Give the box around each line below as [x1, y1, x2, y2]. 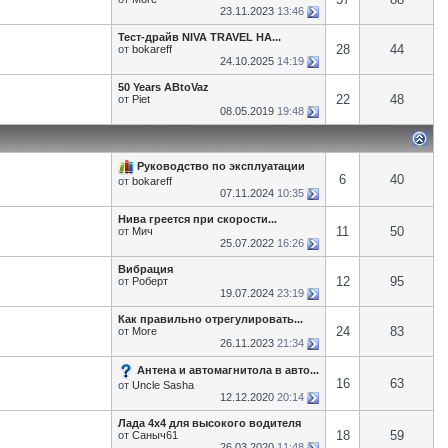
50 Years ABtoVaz [118, 81, 209, 93]
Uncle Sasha [132, 379, 194, 391]
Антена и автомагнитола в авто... [137, 363, 319, 376]
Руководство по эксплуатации [137, 159, 305, 172]
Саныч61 [132, 429, 178, 441]
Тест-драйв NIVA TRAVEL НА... [118, 31, 281, 43]
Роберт [132, 275, 168, 287]
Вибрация [118, 263, 173, 275]
